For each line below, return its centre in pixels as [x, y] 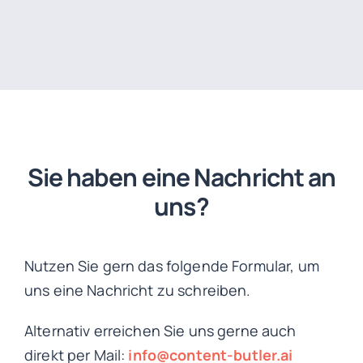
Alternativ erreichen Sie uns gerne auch [160, 331]
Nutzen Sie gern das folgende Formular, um [171, 266]
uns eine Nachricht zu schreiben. [137, 290]
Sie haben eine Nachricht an [181, 177]
